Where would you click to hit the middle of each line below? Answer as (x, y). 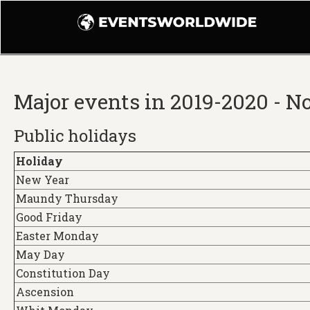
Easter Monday (57, 236)
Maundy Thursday (67, 198)
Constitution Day (63, 273)
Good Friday (49, 217)
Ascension (45, 292)
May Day (40, 254)
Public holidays (75, 136)
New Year (43, 180)
